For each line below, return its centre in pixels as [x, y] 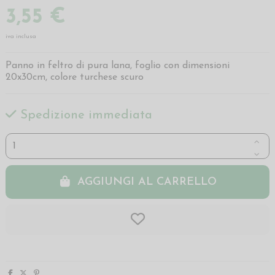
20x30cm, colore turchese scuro [75, 78]
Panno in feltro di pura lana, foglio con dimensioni [118, 66]
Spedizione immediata [84, 116]
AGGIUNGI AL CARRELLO [147, 182]
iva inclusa [21, 37]
